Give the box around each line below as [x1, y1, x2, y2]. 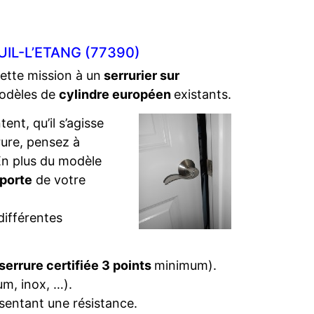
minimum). [153, 258, 217, 273]
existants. [174, 87, 231, 102]
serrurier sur [101, 68, 179, 83]
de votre [32, 172, 86, 187]
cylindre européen [59, 87, 174, 102]
